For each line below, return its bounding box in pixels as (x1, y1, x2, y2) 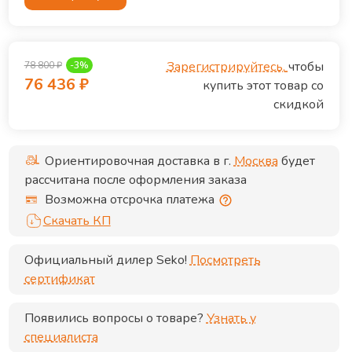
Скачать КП (42, 212, 111, 229)
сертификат (24, 270, 95, 288)
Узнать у (206, 310, 256, 327)
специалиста (24, 328, 98, 346)
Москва (233, 152, 278, 170)
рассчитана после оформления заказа (24, 171, 247, 189)
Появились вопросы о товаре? (24, 310, 203, 327)
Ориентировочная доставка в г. (44, 152, 234, 170)
